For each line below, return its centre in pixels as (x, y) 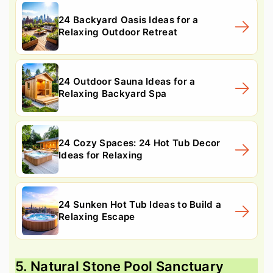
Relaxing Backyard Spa (113, 93)
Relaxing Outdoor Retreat (118, 32)
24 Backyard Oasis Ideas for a (129, 19)
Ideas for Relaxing (101, 155)
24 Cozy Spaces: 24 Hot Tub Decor (140, 143)
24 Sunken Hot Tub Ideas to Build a (140, 204)
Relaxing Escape (97, 216)
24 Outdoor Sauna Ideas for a (127, 81)
